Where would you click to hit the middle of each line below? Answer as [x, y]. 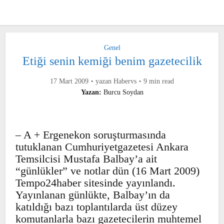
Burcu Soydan [124, 92]
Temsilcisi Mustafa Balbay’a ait [93, 159]
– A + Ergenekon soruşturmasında [99, 135]
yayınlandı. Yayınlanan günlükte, [93, 195]
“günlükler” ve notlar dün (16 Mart [98, 171]
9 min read [167, 81]
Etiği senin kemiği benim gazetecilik [112, 61]
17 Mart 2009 [60, 81]
